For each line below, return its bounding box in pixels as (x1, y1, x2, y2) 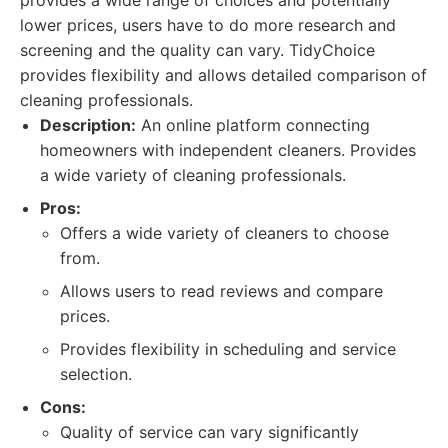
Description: (40, 115, 136, 135)
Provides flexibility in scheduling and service (60, 339, 396, 359)
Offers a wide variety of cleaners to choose (60, 223, 389, 243)
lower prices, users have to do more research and (20, 15, 396, 35)
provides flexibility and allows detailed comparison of (20, 65, 427, 85)
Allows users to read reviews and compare (60, 281, 383, 301)
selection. (60, 364, 132, 384)
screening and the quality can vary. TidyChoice (20, 40, 375, 60)
